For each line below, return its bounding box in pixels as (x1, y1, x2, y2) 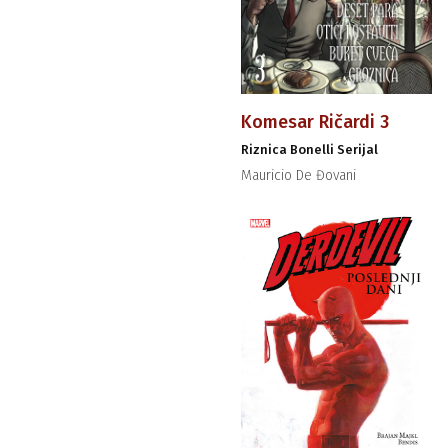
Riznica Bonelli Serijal (240, 142, 378, 158)
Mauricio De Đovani (240, 167, 356, 185)
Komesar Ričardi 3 (240, 111, 389, 134)
